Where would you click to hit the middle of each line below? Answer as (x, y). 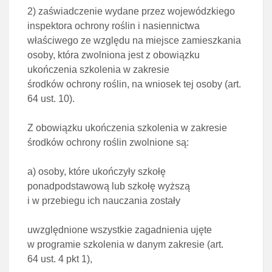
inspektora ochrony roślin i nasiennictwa (114, 26)
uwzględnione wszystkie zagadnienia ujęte (120, 230)
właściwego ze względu (80, 40)
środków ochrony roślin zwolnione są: (108, 142)
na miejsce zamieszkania (187, 40)
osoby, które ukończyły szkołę (102, 172)
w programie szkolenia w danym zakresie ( (119, 244)
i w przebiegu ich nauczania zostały (104, 201)
